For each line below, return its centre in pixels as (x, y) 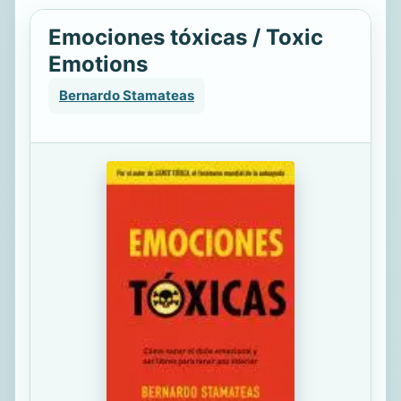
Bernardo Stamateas (127, 95)
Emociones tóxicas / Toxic (186, 37)
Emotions (98, 64)
